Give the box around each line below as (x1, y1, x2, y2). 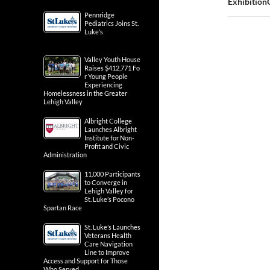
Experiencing (84, 81, 122, 89)
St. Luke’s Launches (84, 223, 140, 231)
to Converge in (84, 178, 127, 186)
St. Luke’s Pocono (84, 195, 134, 203)
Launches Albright (84, 125, 137, 133)
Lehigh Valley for (84, 187, 133, 195)
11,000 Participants (84, 170, 140, 178)
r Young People (84, 72, 128, 80)
